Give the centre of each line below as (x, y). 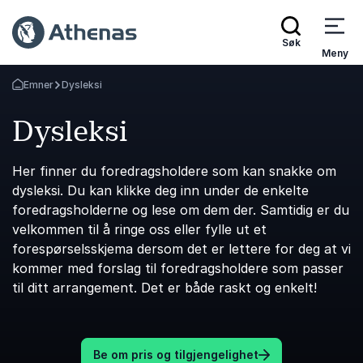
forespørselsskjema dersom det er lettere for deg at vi (181, 249)
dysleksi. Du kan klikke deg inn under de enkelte (160, 190)
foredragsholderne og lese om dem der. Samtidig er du (181, 210)
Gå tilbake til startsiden (68, 91)
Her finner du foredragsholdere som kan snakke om (174, 171)
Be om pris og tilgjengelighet (176, 354)
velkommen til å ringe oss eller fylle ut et (139, 229)
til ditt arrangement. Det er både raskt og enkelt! (164, 288)
